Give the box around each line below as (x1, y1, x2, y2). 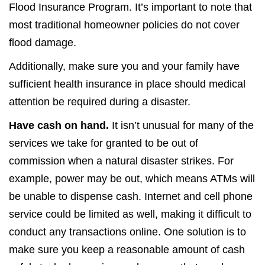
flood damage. (9, 37, 76, 49)
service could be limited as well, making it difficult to (9, 208, 251, 220)
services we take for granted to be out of (9, 137, 198, 149)
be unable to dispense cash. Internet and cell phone (9, 190, 253, 202)
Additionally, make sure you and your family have (9, 60, 240, 72)
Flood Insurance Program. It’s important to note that (9, 1, 252, 13)
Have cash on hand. (9, 119, 109, 131)
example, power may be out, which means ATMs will (9, 173, 255, 185)
